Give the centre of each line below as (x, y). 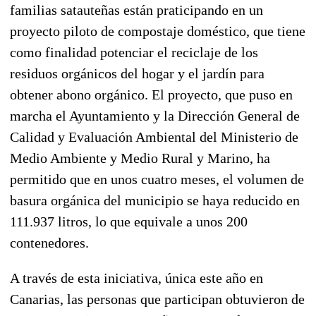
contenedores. (49, 242)
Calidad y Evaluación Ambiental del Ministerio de (154, 136)
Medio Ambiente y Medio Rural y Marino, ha (140, 158)
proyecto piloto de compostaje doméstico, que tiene (158, 31)
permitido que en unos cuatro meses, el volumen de (157, 179)
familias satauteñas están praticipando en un (136, 10)
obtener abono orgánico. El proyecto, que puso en (151, 94)
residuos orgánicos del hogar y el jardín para (137, 73)
